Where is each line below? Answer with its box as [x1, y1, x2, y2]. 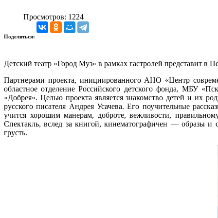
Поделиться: [4, 33, 36, 39]
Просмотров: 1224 [23, 12, 84, 21]
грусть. [4, 128, 27, 137]
